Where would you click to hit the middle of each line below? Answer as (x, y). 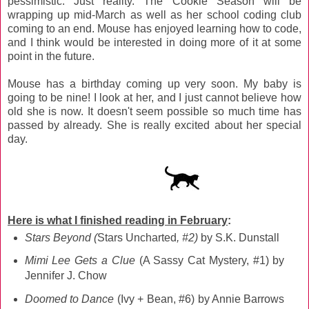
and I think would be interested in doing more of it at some (154, 42)
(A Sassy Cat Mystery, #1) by (210, 261)
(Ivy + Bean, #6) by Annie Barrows (201, 299)
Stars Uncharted (137, 237)
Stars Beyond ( (61, 237)
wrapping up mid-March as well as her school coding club (154, 14)
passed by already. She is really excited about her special (154, 125)
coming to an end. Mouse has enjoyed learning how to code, (154, 28)
